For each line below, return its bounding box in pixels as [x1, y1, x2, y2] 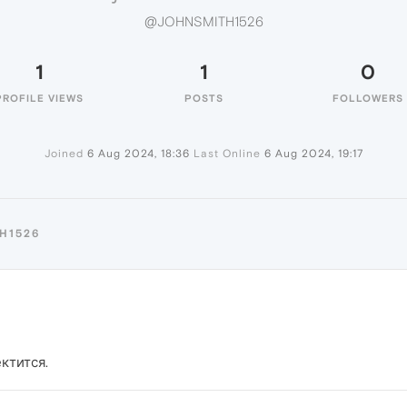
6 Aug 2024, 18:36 [86, 147, 190, 160]
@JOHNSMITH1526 [144, 14, 263, 30]
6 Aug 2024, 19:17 [263, 147, 363, 160]
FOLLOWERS [333, 93, 403, 104]
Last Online [193, 147, 261, 160]
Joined [44, 147, 84, 160]
